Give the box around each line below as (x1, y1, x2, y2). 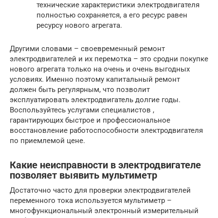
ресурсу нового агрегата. (36, 20, 122, 30)
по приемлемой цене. (10, 136, 85, 145)
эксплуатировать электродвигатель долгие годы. (10, 95, 181, 104)
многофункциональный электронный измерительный (10, 206, 199, 215)
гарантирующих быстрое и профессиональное (10, 115, 170, 125)
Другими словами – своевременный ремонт (10, 44, 165, 53)
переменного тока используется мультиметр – (10, 196, 172, 205)
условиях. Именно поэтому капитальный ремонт (10, 74, 180, 84)
